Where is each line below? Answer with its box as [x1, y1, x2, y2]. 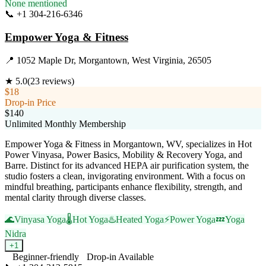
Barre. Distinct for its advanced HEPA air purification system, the [5, 160, 249, 170]
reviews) [40, 75, 74, 86]
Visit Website [83, 9, 132, 20]
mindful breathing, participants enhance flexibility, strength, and [5, 181, 242, 192]
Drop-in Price [5, 97, 56, 107]
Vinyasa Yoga [14, 214, 66, 224]
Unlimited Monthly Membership [5, 118, 126, 129]
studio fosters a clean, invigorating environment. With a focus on [5, 170, 245, 181]
